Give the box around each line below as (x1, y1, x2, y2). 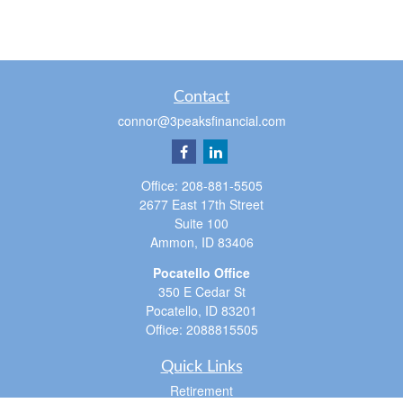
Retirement (170, 381, 233, 399)
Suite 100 (175, 214, 228, 232)
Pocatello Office (153, 263, 250, 282)
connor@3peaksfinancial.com (117, 112, 286, 130)
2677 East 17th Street (139, 195, 264, 213)
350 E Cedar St (157, 282, 246, 300)
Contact (174, 89, 229, 105)
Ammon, (149, 233, 198, 251)
